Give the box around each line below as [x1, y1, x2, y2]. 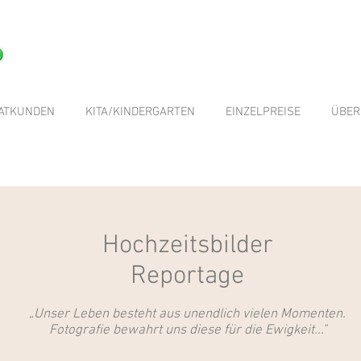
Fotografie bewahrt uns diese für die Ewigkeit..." [48, 322, 326, 338]
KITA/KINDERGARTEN [85, 105, 195, 119]
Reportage [131, 261, 244, 292]
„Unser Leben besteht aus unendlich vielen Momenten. [29, 306, 346, 322]
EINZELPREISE [226, 105, 301, 119]
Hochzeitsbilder [102, 230, 273, 261]
